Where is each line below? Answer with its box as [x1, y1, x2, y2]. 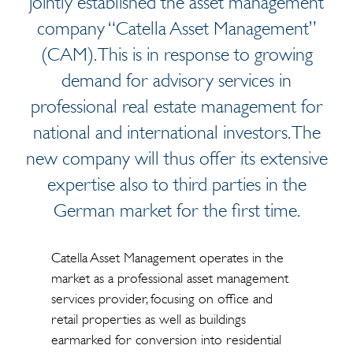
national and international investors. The [32, 121, 321, 143]
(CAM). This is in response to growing [40, 43, 313, 65]
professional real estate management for [30, 95, 323, 117]
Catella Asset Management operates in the [50, 249, 284, 266]
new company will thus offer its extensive [25, 147, 328, 169]
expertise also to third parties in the [46, 173, 307, 195]
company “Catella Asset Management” [36, 17, 317, 39]
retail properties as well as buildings [50, 310, 246, 328]
